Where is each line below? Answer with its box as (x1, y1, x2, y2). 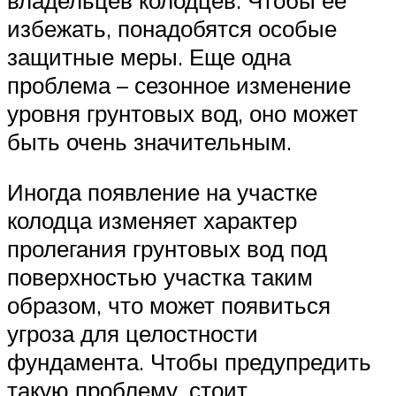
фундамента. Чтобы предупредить (7, 347, 371, 377)
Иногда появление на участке (7, 178, 317, 207)
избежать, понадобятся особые (7, 13, 337, 42)
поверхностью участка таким (7, 263, 313, 292)
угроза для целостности (7, 319, 258, 348)
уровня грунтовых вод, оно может (7, 98, 358, 127)
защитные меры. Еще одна (7, 42, 291, 71)
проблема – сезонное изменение (7, 70, 351, 99)
